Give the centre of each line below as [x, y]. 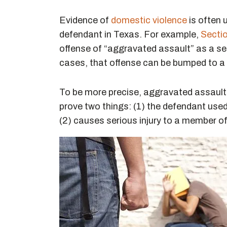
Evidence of [85, 20]
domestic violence [149, 20]
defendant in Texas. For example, [130, 34]
